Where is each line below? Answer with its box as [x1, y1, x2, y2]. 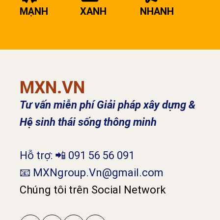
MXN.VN [20, 77, 85, 98]
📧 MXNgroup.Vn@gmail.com [20, 166, 164, 179]
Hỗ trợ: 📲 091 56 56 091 [20, 149, 135, 162]
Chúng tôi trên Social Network [20, 183, 166, 196]
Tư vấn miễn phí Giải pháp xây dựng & [20, 98, 195, 111]
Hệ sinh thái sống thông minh [20, 115, 157, 128]
